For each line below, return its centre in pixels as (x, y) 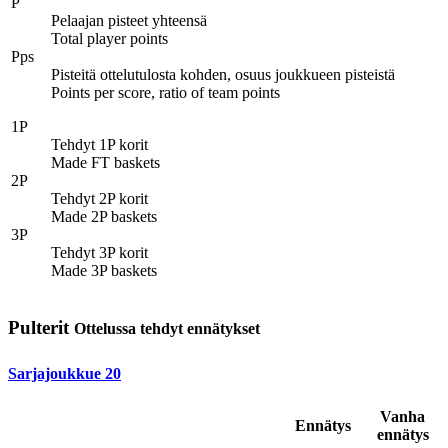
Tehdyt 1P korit (99, 144)
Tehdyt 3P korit (99, 252)
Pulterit (41, 328)
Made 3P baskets (104, 270)
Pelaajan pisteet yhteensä (129, 20)
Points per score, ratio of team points (165, 92)
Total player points (109, 38)
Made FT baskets (105, 162)
